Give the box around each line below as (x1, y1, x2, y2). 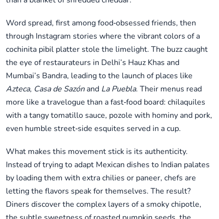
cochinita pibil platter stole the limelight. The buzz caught (6, 44, 208, 55)
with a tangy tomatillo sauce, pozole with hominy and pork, (6, 110, 212, 121)
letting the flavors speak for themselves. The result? (6, 186, 191, 197)
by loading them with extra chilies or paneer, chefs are (6, 173, 196, 184)
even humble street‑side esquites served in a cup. (6, 123, 181, 134)
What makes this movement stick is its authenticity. (6, 146, 188, 157)
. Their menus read (136, 84, 202, 95)
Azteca (6, 84, 30, 95)
